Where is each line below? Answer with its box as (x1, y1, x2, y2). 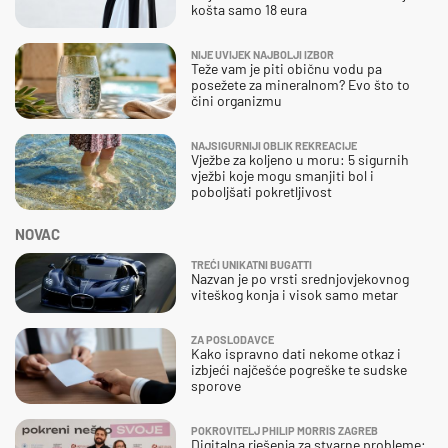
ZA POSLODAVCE (191, 332, 274, 346)
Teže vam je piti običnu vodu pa (191, 59, 382, 77)
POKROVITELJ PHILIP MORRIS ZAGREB (191, 423, 378, 437)
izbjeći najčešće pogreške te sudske (191, 360, 407, 378)
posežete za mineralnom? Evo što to (191, 75, 410, 93)
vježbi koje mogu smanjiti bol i (191, 166, 374, 184)
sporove (191, 376, 241, 394)
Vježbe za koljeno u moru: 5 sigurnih (191, 150, 409, 168)
